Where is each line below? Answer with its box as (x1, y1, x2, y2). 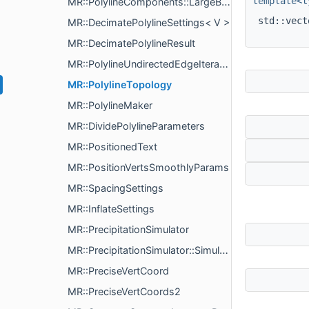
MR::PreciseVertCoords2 (68, 286, 181, 297)
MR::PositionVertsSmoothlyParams (68, 161, 229, 173)
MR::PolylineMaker (68, 99, 152, 111)
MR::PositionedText (68, 141, 157, 152)
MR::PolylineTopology (68, 79, 172, 90)
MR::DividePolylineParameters (68, 120, 205, 132)
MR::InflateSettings (68, 203, 154, 215)
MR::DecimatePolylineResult (68, 37, 195, 49)
